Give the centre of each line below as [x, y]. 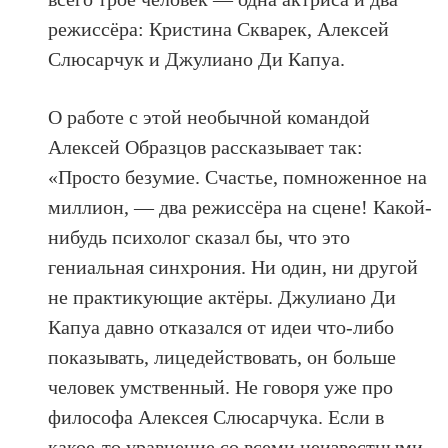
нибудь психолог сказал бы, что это [199, 236]
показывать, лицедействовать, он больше [222, 356]
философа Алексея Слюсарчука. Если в [216, 416]
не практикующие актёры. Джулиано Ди [222, 296]
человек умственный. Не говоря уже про [221, 386]
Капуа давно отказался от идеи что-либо [221, 326]
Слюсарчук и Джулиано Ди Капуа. [197, 58]
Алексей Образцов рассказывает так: [206, 146]
